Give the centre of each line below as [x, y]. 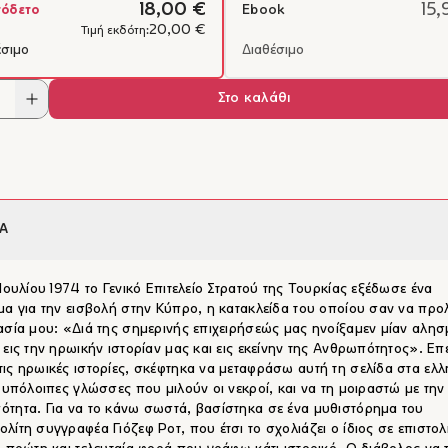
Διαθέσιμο [273, 50]
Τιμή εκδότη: [115, 31]
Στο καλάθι [254, 98]
